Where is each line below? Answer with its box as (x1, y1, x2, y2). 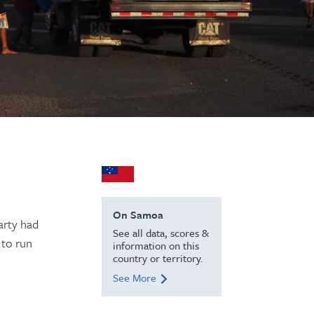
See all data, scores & (112, 225, 209, 241)
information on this (112, 238, 199, 254)
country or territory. (112, 250, 203, 266)
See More (112, 270, 156, 286)
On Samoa (112, 207, 163, 223)
